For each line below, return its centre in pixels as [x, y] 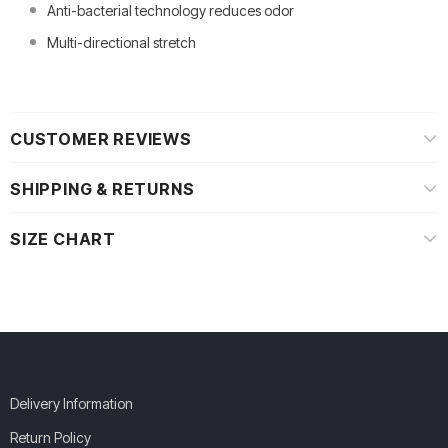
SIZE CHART [63, 239]
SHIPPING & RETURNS [102, 189]
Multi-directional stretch [121, 43]
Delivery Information [71, 404]
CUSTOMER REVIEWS [101, 139]
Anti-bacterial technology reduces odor [170, 11]
